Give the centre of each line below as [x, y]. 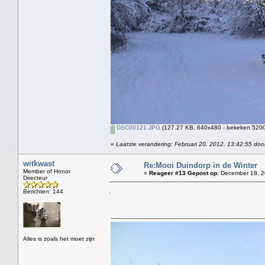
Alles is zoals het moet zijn [59, 238]
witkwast [39, 163]
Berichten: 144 [43, 191]
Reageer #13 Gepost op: [184, 173]
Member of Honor [47, 171]
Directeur [35, 177]
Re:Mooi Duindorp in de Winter [201, 165]
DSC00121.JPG [138, 127]
